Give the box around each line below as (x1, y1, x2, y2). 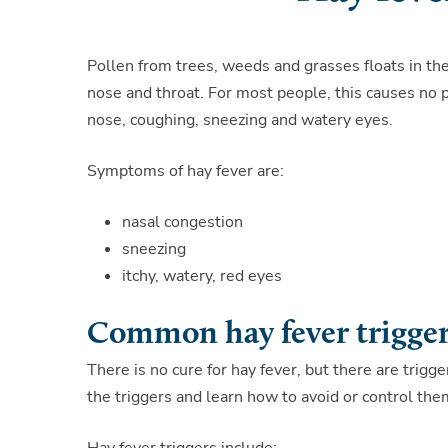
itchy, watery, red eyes (122, 265, 282, 288)
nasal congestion (122, 211, 243, 234)
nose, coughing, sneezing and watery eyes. (87, 109, 393, 132)
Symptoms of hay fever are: (87, 160, 284, 183)
